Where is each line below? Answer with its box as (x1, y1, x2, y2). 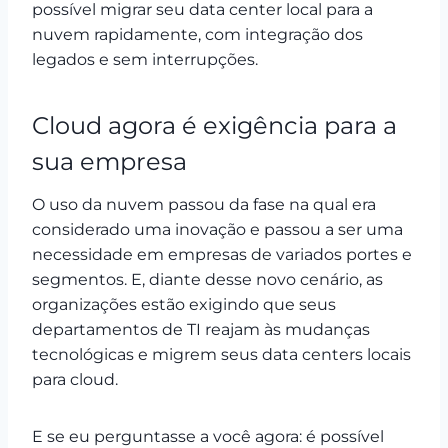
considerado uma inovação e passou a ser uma (32, 219, 403, 239)
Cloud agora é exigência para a (32, 110, 397, 140)
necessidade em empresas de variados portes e (32, 244, 412, 264)
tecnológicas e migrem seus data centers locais (32, 344, 411, 364)
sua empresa (32, 146, 187, 176)
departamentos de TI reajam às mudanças (32, 319, 370, 339)
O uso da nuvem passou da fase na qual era (32, 194, 376, 214)
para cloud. (32, 369, 118, 389)
